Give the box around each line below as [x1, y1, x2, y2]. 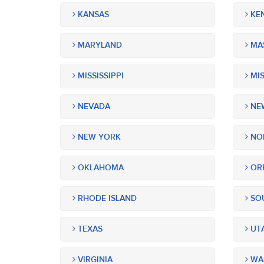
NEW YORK [75, 132, 121, 142]
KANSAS [75, 9, 109, 19]
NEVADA [75, 101, 110, 111]
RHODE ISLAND [75, 193, 137, 203]
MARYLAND [75, 40, 122, 50]
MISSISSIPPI [75, 71, 124, 81]
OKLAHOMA [75, 163, 124, 173]
